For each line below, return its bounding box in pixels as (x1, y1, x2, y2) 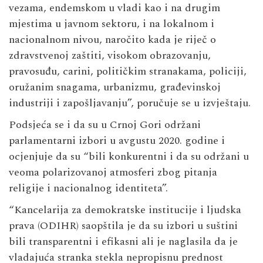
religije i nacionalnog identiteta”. (9, 180, 168, 196)
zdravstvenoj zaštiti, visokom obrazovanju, (9, 47, 211, 63)
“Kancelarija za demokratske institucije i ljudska (9, 201, 241, 218)
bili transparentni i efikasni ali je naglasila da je (9, 233, 238, 249)
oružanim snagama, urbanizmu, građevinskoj (9, 79, 221, 95)
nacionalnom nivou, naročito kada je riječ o (9, 31, 216, 48)
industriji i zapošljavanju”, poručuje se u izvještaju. (9, 95, 251, 111)
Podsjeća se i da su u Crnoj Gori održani (9, 116, 201, 133)
